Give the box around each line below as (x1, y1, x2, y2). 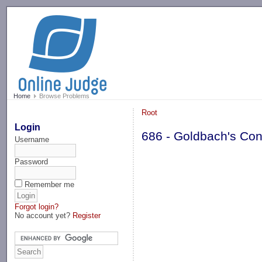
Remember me (25, 180, 75, 189)
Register (73, 211, 101, 220)
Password (15, 157, 49, 166)
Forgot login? (15, 202, 59, 211)
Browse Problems (37, 92, 89, 100)
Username (15, 135, 50, 144)
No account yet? (15, 211, 73, 220)
